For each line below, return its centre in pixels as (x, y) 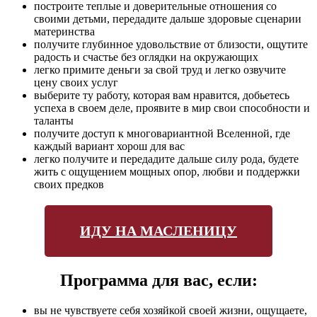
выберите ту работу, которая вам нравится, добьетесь (162, 95)
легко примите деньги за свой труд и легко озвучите (160, 69)
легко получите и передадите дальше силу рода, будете (166, 158)
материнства (64, 31)
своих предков (69, 184)
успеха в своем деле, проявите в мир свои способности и (172, 108)
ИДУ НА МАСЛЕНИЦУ (158, 230)
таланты (54, 120)
